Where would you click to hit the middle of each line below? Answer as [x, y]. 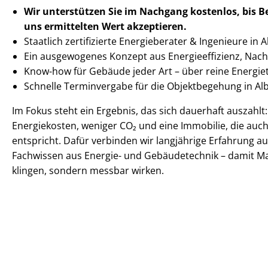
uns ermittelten [63, 26]
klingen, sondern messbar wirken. [88, 170]
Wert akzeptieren [143, 26]
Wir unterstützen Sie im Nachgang [107, 11]
